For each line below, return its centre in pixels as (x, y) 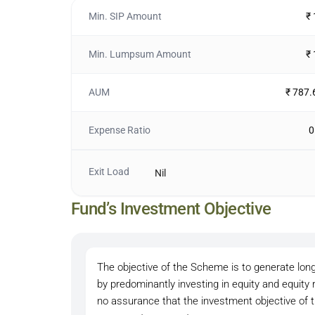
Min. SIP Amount (125, 16)
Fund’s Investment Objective (171, 209)
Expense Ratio (119, 130)
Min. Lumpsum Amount (140, 54)
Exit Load (109, 172)
